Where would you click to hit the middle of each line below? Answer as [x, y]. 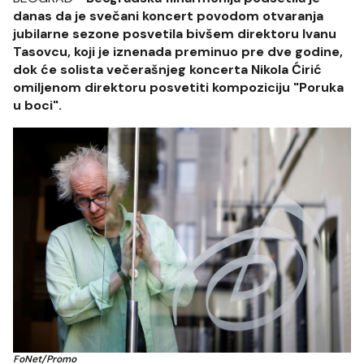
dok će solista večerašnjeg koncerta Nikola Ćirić [167, 69]
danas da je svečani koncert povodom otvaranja [168, 16]
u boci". [37, 105]
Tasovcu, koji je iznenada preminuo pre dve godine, [178, 52]
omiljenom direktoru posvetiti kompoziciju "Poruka [178, 87]
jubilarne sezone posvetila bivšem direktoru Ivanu [175, 34]
